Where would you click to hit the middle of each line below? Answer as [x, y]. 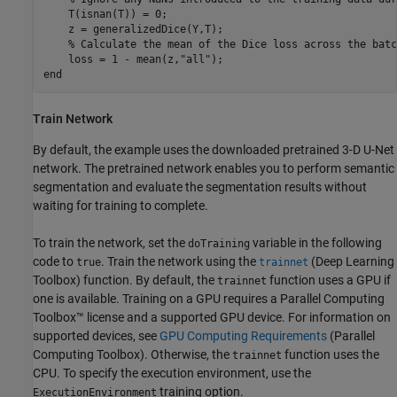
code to [54, 261]
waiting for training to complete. [121, 205]
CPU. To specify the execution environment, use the [172, 373]
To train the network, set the [110, 242]
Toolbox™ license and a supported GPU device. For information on [212, 317]
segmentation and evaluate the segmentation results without [200, 187]
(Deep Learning [351, 261]
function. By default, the [149, 280]
